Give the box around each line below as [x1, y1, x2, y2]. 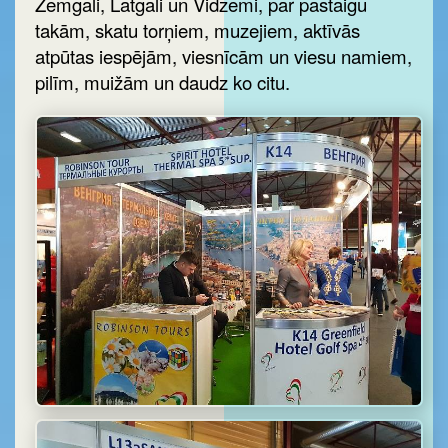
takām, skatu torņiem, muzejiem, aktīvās [35, 16, 360, 43]
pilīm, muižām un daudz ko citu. [35, 68, 290, 95]
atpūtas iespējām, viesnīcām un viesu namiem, [35, 42, 412, 69]
